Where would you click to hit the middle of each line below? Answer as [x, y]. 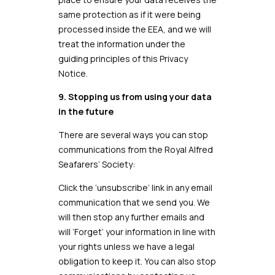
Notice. [73, 73]
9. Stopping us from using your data [135, 97]
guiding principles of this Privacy [123, 59]
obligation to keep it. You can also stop [137, 261]
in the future [86, 111]
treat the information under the [122, 44]
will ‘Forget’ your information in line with [137, 232]
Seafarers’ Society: [96, 164]
